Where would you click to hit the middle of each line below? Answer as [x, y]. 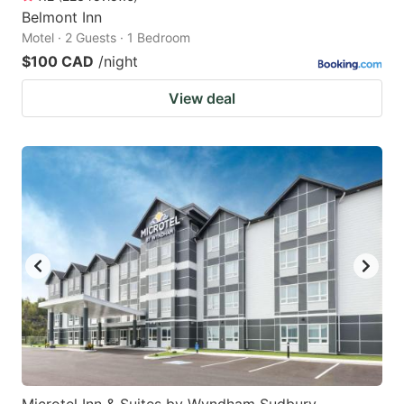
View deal [202, 98]
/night [118, 61]
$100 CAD [58, 61]
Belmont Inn [62, 17]
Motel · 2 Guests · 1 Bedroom [106, 37]
